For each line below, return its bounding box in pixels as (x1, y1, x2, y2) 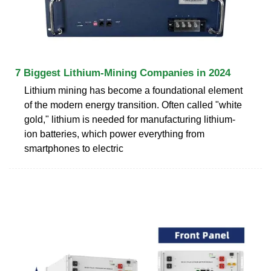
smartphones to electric (24, 143, 123, 154)
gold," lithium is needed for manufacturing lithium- (24, 114, 235, 125)
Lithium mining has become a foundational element (24, 85, 243, 96)
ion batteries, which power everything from (24, 128, 204, 139)
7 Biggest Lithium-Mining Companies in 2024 (15, 67, 230, 79)
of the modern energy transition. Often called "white (24, 99, 242, 110)
